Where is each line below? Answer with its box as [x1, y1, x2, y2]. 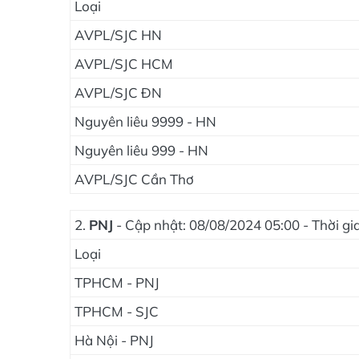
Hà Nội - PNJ [75, 332, 154, 349]
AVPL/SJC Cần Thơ [75, 171, 194, 188]
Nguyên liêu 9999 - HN [75, 113, 216, 130]
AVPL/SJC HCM [75, 55, 173, 72]
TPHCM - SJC [75, 303, 159, 320]
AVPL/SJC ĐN [75, 84, 162, 101]
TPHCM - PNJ [75, 274, 159, 291]
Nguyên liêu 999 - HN [75, 142, 208, 159]
